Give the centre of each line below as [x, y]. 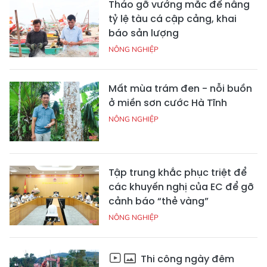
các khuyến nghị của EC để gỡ [181, 187]
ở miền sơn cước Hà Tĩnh [168, 103]
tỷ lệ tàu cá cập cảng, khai [173, 19]
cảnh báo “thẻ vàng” [159, 201]
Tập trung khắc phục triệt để [178, 173]
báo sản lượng [144, 33]
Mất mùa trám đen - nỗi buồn [180, 89]
